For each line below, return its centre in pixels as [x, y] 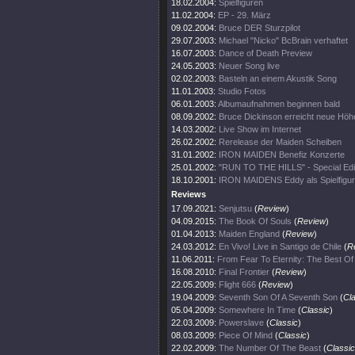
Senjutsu [235, 208]
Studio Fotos [242, 91]
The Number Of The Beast [270, 348]
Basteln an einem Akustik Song [278, 78]
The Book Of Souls [255, 221]
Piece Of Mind [246, 335]
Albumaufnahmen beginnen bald [279, 104]
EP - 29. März [244, 15]
